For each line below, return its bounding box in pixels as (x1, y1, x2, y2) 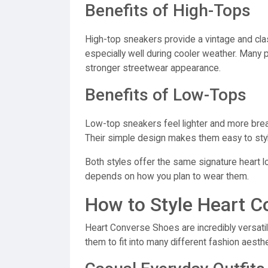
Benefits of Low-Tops (85, 85, 246, 105)
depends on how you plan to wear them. (85, 171, 249, 182)
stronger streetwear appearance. (85, 63, 221, 74)
